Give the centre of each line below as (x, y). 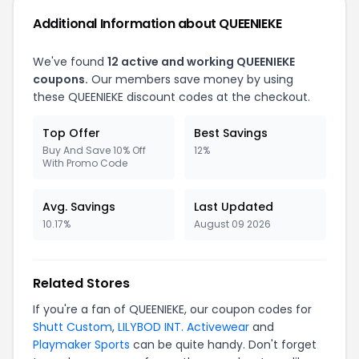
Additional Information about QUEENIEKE (157, 24)
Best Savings (231, 133)
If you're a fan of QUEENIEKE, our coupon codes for (172, 309)
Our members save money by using (191, 79)
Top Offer (71, 133)
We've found (70, 62)
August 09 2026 (232, 224)
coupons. (61, 79)
